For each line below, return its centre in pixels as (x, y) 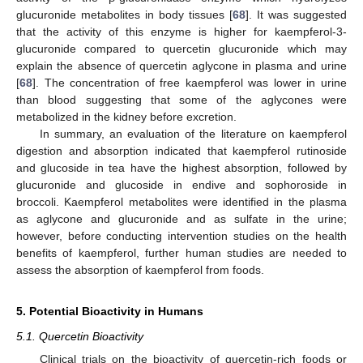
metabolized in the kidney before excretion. (126, 116)
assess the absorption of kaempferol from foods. (140, 269)
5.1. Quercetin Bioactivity (80, 336)
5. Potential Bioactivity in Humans (110, 311)
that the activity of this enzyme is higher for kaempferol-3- (181, 31)
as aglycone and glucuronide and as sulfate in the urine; (181, 218)
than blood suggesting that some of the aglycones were (181, 99)
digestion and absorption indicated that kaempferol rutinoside (181, 150)
